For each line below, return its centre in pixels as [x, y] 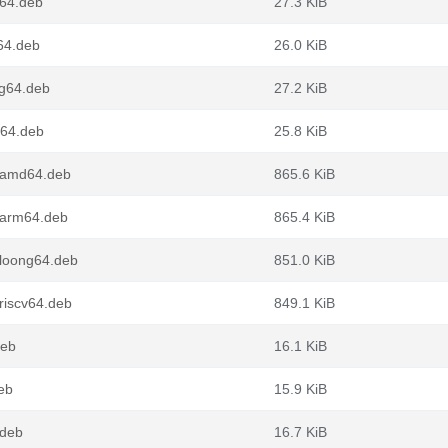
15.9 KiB [300, 389]
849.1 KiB [304, 303]
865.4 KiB [304, 217]
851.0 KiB [304, 260]
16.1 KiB [300, 346]
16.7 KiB [300, 432]
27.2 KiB [300, 88]
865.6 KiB [304, 174]
